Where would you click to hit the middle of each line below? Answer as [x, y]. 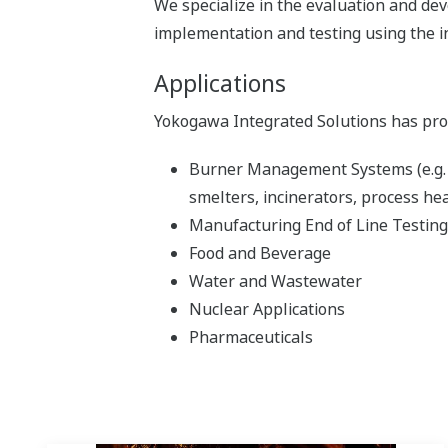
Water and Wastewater [275, 281]
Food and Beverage [259, 253]
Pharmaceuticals [250, 337]
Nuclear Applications [266, 309]
